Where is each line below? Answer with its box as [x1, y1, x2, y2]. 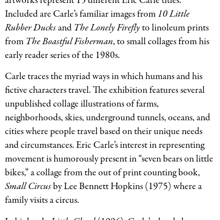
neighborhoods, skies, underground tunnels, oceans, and [5, 111, 210, 125]
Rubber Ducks [5, 21, 58, 34]
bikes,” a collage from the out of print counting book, [5, 166, 200, 180]
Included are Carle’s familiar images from [5, 7, 158, 21]
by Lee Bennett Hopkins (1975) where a [51, 180, 202, 193]
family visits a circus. [5, 193, 79, 207]
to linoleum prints [140, 21, 209, 34]
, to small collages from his [113, 34, 209, 48]
